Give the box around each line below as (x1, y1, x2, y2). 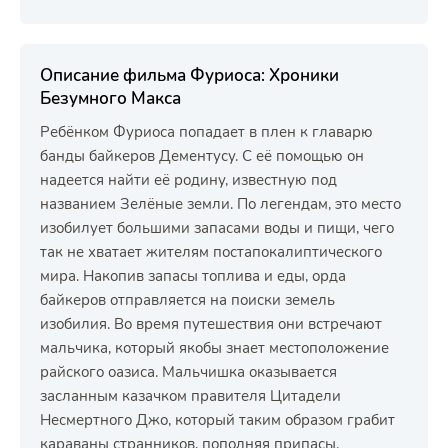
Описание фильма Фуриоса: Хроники (40, 64, 339, 87)
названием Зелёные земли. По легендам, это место (40, 194, 401, 214)
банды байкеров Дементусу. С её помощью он (40, 146, 364, 166)
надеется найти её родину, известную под (40, 170, 337, 190)
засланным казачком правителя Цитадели (40, 386, 341, 406)
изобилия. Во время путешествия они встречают (40, 314, 382, 334)
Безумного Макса (40, 87, 181, 110)
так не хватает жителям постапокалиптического (40, 242, 382, 262)
